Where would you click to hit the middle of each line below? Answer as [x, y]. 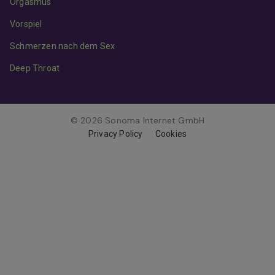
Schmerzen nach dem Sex [63, 46]
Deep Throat [35, 68]
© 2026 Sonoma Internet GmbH [137, 121]
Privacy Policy [115, 134]
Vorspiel [26, 24]
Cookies [171, 134]
